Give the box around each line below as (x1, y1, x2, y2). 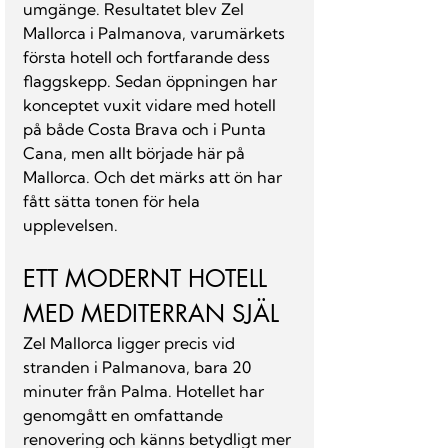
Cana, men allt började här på (23, 143, 249, 163)
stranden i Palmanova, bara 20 (23, 357, 255, 377)
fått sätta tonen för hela (23, 191, 204, 211)
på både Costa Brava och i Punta (23, 119, 270, 139)
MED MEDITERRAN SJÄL (23, 298, 279, 329)
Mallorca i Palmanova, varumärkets (23, 23, 289, 43)
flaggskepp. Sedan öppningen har (23, 71, 281, 91)
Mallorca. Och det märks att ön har (23, 167, 286, 187)
